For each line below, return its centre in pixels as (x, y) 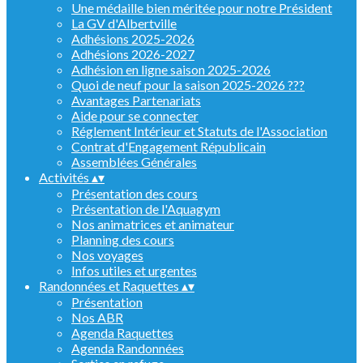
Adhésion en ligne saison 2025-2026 (171, 69)
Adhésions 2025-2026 (133, 38)
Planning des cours (123, 239)
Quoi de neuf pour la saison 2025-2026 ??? (188, 85)
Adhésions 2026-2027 (133, 54)
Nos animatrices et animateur (153, 224)
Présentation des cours (135, 193)
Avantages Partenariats (136, 100)
